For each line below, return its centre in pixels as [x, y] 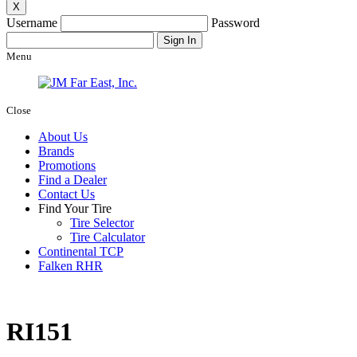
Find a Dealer [73, 180]
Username [32, 23]
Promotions [67, 166]
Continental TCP [81, 252]
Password [235, 23]
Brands [56, 151]
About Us [63, 137]
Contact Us [67, 194]
